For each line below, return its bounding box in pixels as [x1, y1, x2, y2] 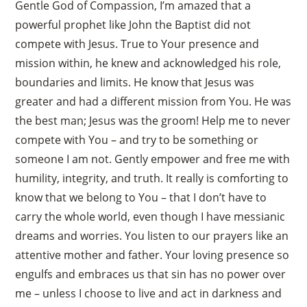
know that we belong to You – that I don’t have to [15, 189, 267, 205]
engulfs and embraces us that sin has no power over [15, 266, 286, 282]
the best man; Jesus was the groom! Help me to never [15, 112, 291, 128]
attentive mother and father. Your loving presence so [15, 247, 290, 262]
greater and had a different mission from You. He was [15, 93, 292, 109]
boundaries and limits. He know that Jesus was [15, 74, 255, 90]
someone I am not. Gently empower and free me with [15, 151, 291, 167]
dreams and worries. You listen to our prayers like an [15, 228, 289, 243]
